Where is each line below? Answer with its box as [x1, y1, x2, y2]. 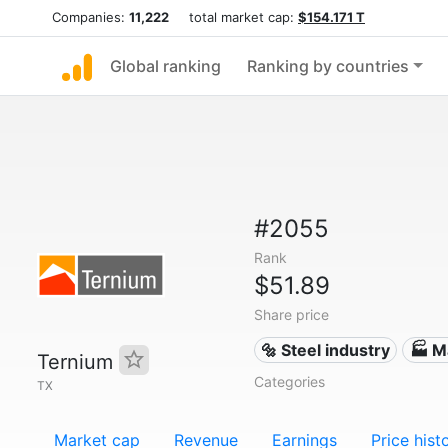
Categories [253, 373, 325, 390]
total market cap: [169, 9, 298, 25]
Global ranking [110, 56, 221, 76]
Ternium [37, 350, 119, 374]
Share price [253, 306, 329, 323]
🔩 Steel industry [261, 340, 391, 360]
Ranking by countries [247, 56, 409, 76]
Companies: [52, 9, 129, 25]
